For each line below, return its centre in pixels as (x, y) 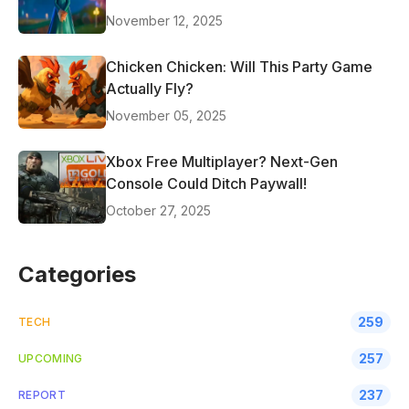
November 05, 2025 (166, 115)
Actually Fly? (150, 88)
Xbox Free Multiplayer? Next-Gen (222, 161)
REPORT (42, 394)
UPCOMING (51, 358)
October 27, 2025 (158, 210)
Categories (77, 274)
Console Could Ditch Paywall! (206, 183)
